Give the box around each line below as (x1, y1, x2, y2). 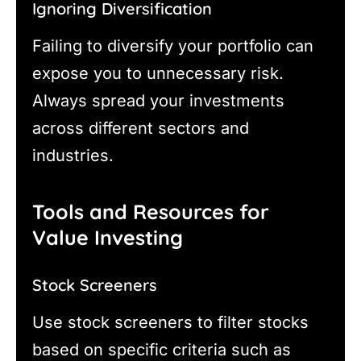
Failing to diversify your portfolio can (32, 35, 313, 56)
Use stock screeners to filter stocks (32, 313, 309, 333)
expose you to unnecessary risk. (32, 63, 284, 83)
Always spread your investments (32, 90, 284, 110)
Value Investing (32, 225, 183, 251)
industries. (32, 145, 114, 165)
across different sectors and (32, 118, 249, 138)
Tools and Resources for (32, 199, 269, 225)
